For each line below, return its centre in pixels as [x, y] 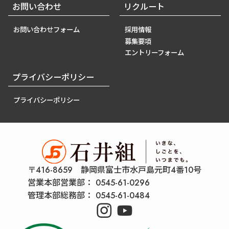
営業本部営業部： [60, 183]
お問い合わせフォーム [47, 30]
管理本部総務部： [60, 196]
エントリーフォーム [155, 53]
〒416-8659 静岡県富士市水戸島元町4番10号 [114, 170]
